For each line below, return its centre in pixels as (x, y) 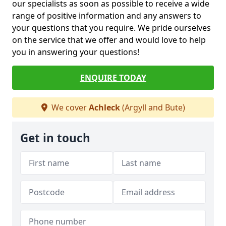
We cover (69, 108)
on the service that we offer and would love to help (109, 40)
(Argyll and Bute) (152, 108)
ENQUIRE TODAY (113, 78)
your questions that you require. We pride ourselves (111, 28)
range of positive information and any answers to (107, 16)
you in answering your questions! (76, 52)
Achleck (104, 108)
